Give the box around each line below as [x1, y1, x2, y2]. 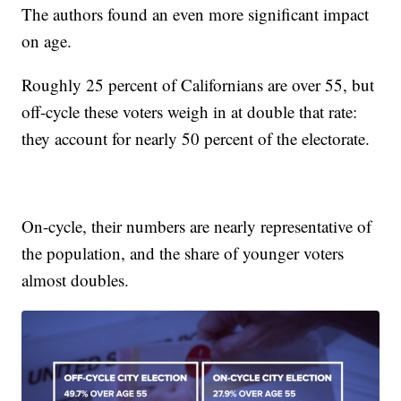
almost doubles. [21, 268, 130, 291]
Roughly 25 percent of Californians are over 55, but [21, 73, 375, 96]
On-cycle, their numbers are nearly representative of [21, 214, 372, 237]
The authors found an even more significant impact [21, 2, 370, 25]
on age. [21, 29, 73, 52]
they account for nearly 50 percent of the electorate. [21, 126, 371, 149]
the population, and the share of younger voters [21, 241, 345, 264]
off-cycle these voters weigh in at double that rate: [21, 99, 358, 123]
